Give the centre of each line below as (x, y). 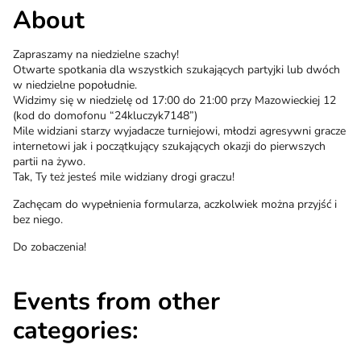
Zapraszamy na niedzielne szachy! (96, 55)
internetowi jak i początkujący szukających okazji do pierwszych (169, 147)
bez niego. (38, 220)
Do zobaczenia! (50, 247)
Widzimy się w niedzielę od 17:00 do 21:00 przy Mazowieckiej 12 (174, 101)
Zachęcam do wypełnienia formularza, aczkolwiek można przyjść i (175, 205)
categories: (76, 331)
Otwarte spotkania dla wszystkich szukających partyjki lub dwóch (176, 70)
